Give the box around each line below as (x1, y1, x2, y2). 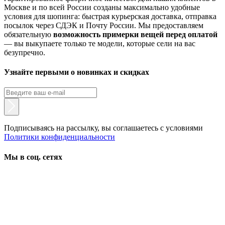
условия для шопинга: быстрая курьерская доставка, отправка (4, 12, 216, 21)
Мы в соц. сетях (4, 152, 62, 161)
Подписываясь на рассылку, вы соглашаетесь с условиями (4, 124, 203, 133)
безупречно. (4, 48, 45, 57)
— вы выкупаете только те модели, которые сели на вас (4, 39, 195, 48)
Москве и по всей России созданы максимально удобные (4, 3, 200, 12)
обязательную (4, 30, 53, 39)
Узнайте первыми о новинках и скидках (4, 68, 149, 77)
